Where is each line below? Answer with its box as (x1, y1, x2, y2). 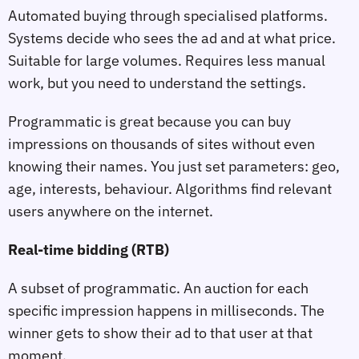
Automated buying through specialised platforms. (8, 6, 328, 26)
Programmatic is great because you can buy (8, 112, 291, 131)
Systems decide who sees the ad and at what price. (8, 29, 336, 48)
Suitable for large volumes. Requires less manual (8, 51, 325, 71)
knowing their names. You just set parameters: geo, (8, 157, 340, 176)
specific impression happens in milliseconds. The (8, 301, 325, 320)
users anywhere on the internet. (8, 202, 213, 221)
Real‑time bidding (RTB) (8, 240, 169, 259)
